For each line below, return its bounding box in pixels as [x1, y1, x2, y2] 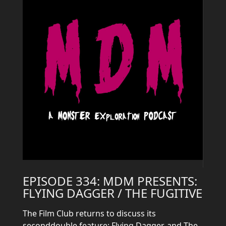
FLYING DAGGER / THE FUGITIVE [23, 185, 202, 201]
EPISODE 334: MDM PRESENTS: [23, 173, 197, 189]
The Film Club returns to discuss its [23, 208, 156, 219]
